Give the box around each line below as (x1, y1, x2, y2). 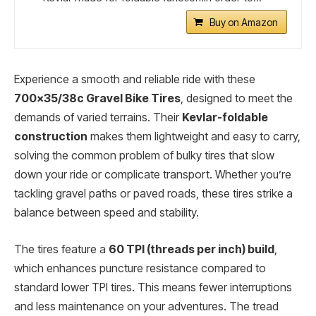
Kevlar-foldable (182, 111, 268, 125)
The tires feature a (14, 242, 109, 256)
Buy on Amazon (209, 16, 278, 29)
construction (14, 130, 87, 144)
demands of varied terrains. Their (14, 111, 182, 125)
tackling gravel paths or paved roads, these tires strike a (14, 187, 293, 201)
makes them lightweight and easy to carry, (87, 130, 300, 144)
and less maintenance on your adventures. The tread (14, 299, 279, 313)
